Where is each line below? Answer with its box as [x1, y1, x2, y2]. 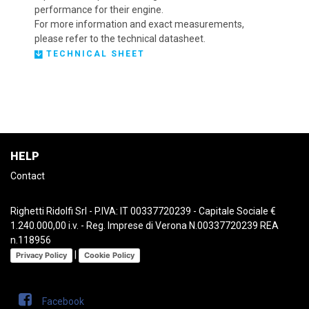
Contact [10, 170, 45, 181]
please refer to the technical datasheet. [34, 33, 206, 44]
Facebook [42, 295, 84, 307]
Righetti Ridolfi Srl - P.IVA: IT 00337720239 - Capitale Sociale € [10, 206, 276, 217]
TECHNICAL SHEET [43, 49, 146, 59]
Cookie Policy [84, 250, 134, 260]
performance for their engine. [34, 4, 163, 15]
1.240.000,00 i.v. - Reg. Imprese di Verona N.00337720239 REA [10, 220, 279, 231]
